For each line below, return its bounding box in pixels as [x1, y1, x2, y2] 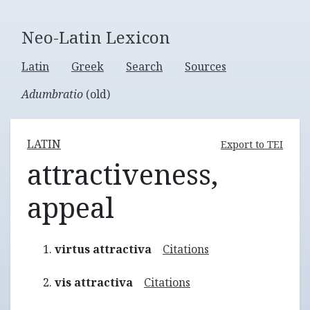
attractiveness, [27, 155, 218, 193]
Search [126, 59, 163, 74]
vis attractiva [55, 275, 133, 290]
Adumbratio [21, 86, 83, 102]
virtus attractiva [55, 241, 152, 257]
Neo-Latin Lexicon [21, 26, 170, 48]
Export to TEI [221, 137, 283, 151]
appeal [27, 188, 114, 226]
